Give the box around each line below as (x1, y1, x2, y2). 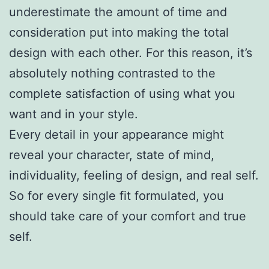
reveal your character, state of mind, (9, 147, 214, 162)
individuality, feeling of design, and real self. (9, 168, 259, 183)
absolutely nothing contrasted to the (9, 65, 216, 80)
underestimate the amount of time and (9, 4, 227, 19)
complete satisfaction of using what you (9, 86, 235, 101)
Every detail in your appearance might (9, 127, 224, 142)
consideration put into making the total (9, 25, 229, 40)
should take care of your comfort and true (9, 208, 246, 223)
